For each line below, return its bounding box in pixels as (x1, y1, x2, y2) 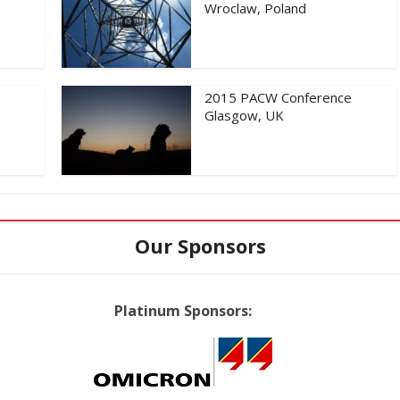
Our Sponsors (134, 231, 266, 259)
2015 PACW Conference (204, 87, 352, 106)
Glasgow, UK (204, 105, 284, 124)
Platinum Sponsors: (114, 300, 252, 321)
